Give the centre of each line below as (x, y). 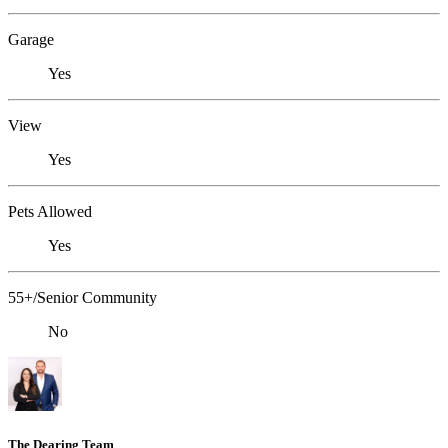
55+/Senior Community (82, 297)
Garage (31, 39)
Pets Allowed (50, 211)
